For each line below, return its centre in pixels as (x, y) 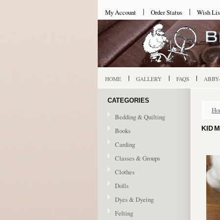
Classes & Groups (137, 158)
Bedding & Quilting (140, 117)
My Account (121, 12)
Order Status (166, 12)
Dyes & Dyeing (134, 199)
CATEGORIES (128, 100)
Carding (125, 144)
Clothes (125, 172)
